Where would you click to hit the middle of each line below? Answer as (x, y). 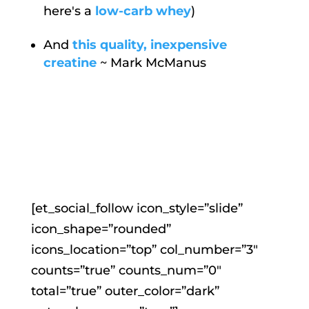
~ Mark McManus (153, 62)
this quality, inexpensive (149, 44)
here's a (67, 11)
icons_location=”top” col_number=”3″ (144, 249)
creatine (70, 62)
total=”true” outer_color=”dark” (125, 291)
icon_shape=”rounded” (101, 229)
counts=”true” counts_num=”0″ (126, 270)
